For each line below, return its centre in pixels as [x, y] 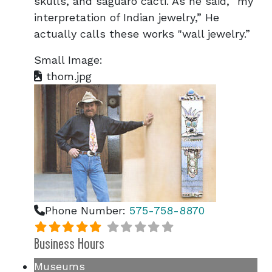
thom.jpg [67, 76]
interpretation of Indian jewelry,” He [127, 17]
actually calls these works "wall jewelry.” [142, 34]
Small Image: [68, 60]
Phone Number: [87, 210]
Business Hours [69, 244]
